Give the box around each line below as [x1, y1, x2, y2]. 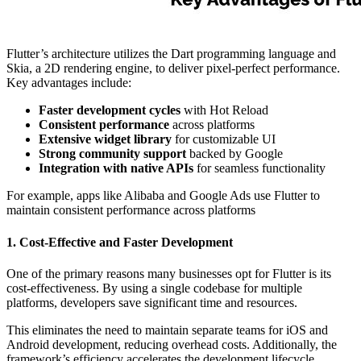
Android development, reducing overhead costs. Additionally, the [6, 337, 337, 351]
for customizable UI [172, 132, 276, 147]
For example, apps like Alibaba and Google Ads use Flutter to [6, 189, 320, 203]
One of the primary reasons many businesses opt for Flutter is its [6, 266, 331, 280]
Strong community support [39, 147, 186, 161]
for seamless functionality [193, 161, 326, 176]
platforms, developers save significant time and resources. [6, 295, 301, 309]
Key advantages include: [6, 76, 131, 90]
